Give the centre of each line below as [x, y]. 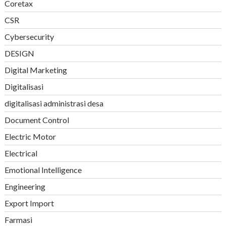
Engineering [25, 186]
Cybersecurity [29, 36]
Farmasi [18, 219]
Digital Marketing [36, 70]
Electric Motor [30, 136]
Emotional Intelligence [43, 169]
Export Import [29, 203]
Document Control [37, 120]
